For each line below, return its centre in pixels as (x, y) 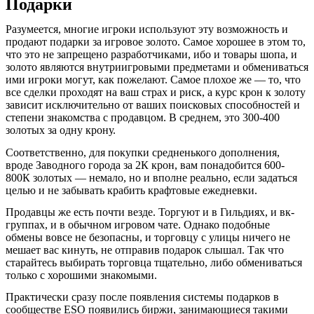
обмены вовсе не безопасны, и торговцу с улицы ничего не (148, 238)
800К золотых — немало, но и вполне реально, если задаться (151, 177)
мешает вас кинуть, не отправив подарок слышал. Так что (145, 250)
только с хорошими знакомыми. (83, 275)
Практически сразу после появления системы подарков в (142, 297)
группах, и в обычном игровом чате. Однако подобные (138, 225)
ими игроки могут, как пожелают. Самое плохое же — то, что (153, 80)
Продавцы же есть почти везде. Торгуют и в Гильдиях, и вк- (150, 212)
